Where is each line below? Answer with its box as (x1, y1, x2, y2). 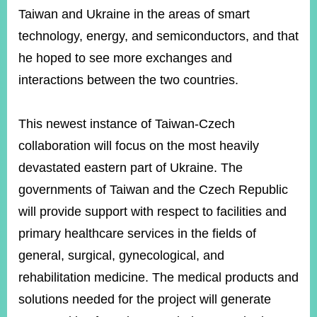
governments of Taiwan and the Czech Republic (18, 183, 288, 197)
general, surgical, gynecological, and (18, 248, 224, 263)
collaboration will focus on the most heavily (18, 139, 259, 153)
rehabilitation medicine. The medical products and (18, 270, 299, 284)
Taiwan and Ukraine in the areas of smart (18, 7, 250, 21)
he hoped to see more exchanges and (18, 51, 232, 65)
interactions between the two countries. (18, 73, 238, 87)
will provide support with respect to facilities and (18, 204, 287, 219)
